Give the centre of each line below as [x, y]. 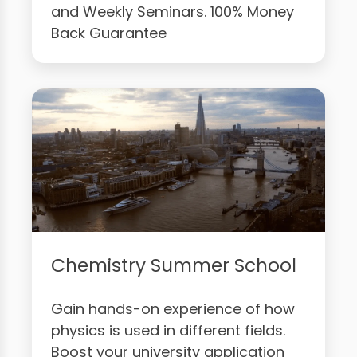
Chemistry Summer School [174, 265]
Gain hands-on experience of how [173, 308]
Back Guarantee [109, 33]
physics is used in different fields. [168, 330]
